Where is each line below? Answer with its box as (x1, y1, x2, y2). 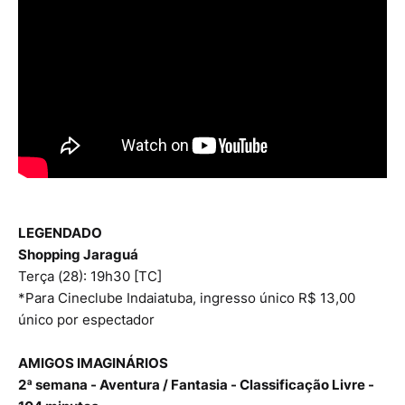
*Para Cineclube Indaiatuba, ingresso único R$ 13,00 (18, 288, 355, 306)
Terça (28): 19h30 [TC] (18, 267, 162, 285)
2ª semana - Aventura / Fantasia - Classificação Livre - (18, 375, 374, 393)
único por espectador (18, 310, 155, 328)
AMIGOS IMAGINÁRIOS (18, 353, 168, 372)
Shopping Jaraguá (18, 245, 138, 263)
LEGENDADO (18, 223, 102, 241)
